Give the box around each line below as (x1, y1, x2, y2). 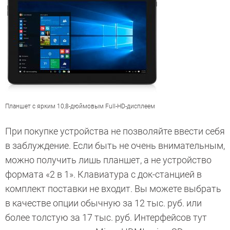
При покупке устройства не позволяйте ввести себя (5, 126, 225, 137)
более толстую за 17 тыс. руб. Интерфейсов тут (5, 212, 207, 223)
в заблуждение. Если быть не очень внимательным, (5, 140, 225, 151)
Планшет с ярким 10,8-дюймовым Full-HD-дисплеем (5, 103, 155, 110)
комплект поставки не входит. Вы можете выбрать (5, 183, 221, 195)
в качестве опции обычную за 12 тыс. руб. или (5, 198, 202, 209)
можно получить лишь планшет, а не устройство (5, 155, 212, 166)
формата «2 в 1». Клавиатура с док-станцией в (5, 169, 202, 180)
